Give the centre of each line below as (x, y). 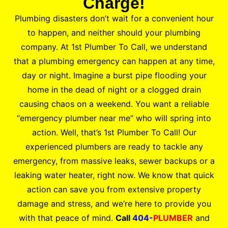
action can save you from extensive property (114, 190)
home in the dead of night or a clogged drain (114, 90)
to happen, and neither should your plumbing (114, 33)
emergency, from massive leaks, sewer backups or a (114, 161)
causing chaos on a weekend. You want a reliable (114, 104)
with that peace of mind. (67, 218)
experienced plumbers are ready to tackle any (114, 147)
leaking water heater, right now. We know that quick (114, 175)
